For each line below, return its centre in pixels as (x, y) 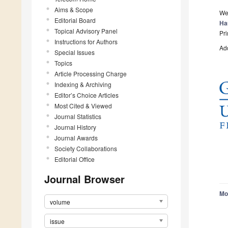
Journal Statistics (78, 116)
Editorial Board (75, 20)
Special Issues (75, 52)
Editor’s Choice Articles (87, 95)
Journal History (75, 127)
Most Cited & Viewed (83, 105)
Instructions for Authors (86, 41)
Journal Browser (84, 179)
